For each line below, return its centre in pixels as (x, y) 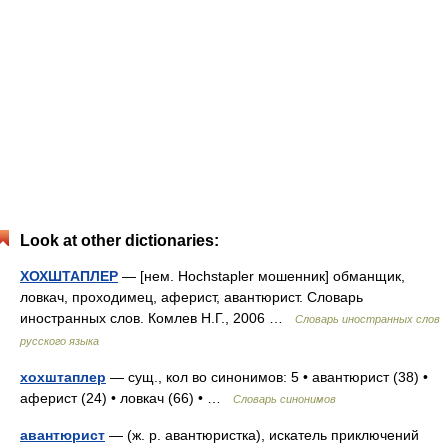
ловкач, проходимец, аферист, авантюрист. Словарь (191, 297)
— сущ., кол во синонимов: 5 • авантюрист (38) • (267, 377)
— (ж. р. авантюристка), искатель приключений (262, 435)
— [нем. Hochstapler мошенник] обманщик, (261, 276)
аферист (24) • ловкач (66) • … (126, 398)
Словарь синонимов (284, 399)
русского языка (59, 341)
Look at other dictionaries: (119, 240)
